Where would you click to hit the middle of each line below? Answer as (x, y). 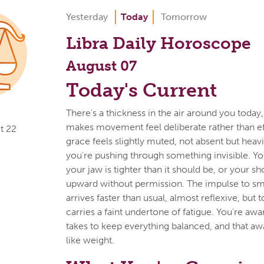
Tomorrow (184, 16)
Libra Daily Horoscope (159, 43)
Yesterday (87, 16)
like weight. (90, 240)
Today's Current (142, 90)
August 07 (102, 65)
